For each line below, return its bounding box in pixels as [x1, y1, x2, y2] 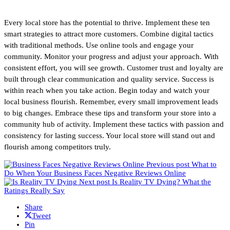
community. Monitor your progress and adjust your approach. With [4, 52, 219, 61]
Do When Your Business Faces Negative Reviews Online [4, 168, 186, 177]
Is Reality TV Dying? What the [112, 177, 211, 186]
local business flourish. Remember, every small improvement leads [4, 97, 218, 106]
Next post [79, 177, 110, 186]
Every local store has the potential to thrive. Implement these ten [4, 18, 210, 27]
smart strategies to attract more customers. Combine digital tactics [4, 29, 214, 38]
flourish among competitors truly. [4, 142, 111, 151]
